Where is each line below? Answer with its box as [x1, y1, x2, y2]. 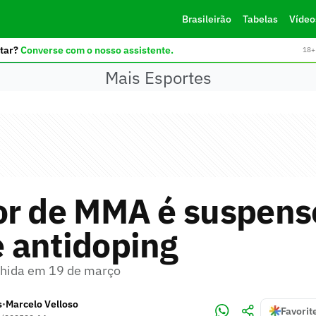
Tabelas [242, 13, 278, 25]
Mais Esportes [104, 66, 212, 89]
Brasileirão [181, 13, 231, 25]
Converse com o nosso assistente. [20, 43, 174, 56]
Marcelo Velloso [6, 298, 78, 310]
